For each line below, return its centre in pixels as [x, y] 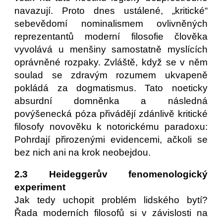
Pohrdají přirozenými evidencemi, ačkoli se [111, 139]
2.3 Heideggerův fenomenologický [111, 174]
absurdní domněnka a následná [111, 101]
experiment [40, 187]
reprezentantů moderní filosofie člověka [111, 36]
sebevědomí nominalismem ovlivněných [111, 24]
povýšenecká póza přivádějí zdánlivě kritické [111, 114]
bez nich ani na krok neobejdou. [83, 152]
